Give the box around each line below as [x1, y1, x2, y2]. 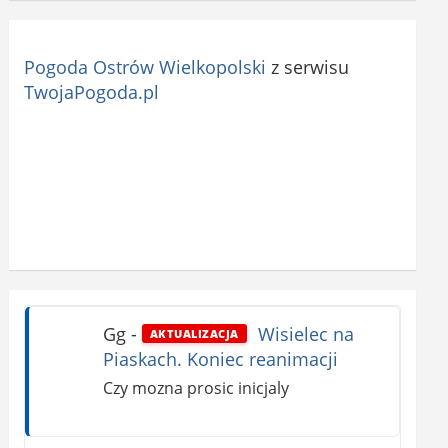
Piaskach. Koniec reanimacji [102, 346, 338, 371]
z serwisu [266, 54, 350, 79]
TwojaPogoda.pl [24, 79, 160, 104]
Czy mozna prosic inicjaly [102, 377, 289, 400]
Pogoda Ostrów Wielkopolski [24, 54, 267, 79]
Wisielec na [252, 321, 354, 346]
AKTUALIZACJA [149, 326, 239, 342]
